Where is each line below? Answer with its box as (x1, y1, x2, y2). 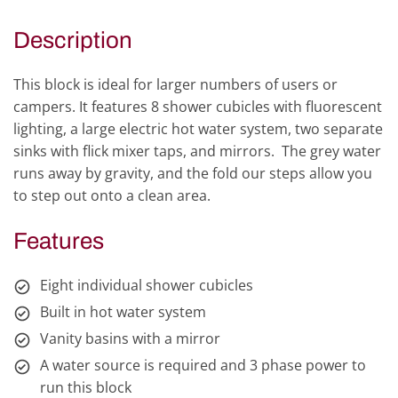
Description (13, 28, 132, 53)
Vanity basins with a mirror (40, 329, 220, 349)
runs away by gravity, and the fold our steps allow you (13, 163, 372, 184)
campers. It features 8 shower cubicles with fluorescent (13, 97, 382, 117)
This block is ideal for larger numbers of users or (13, 75, 338, 95)
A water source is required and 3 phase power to (40, 355, 366, 376)
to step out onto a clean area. (13, 186, 218, 206)
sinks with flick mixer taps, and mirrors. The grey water (13, 141, 381, 162)
